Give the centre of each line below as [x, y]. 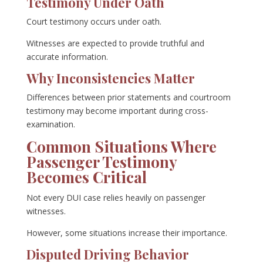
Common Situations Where [121, 147]
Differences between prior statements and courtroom [128, 97]
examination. [50, 124]
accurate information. [67, 57]
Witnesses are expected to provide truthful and [115, 43]
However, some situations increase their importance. [127, 233]
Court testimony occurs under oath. [94, 22]
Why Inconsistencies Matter [110, 78]
